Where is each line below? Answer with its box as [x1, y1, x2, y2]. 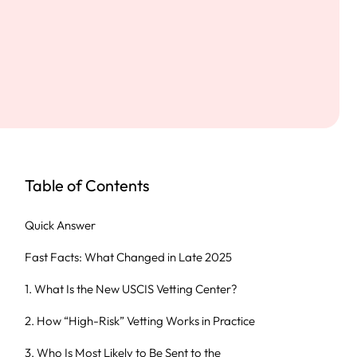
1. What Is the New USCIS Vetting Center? [25, 281, 237, 296]
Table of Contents [25, 175, 150, 195]
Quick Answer [25, 218, 96, 233]
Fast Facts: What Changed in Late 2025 [25, 249, 232, 265]
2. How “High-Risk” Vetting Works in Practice [25, 313, 255, 328]
